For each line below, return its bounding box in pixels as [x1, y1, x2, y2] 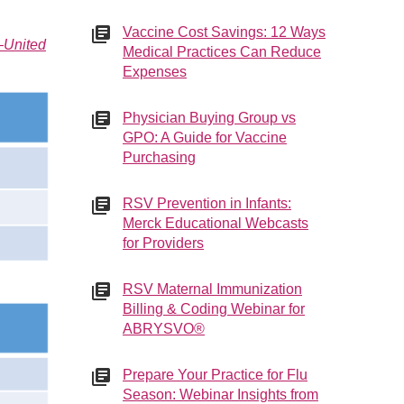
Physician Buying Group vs [123, 110, 296, 125]
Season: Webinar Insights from [123, 387, 318, 402]
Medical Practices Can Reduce [123, 44, 321, 60]
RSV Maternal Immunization [123, 281, 302, 297]
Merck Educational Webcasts [123, 216, 308, 231]
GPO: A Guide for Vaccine [123, 130, 287, 145]
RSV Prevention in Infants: [123, 196, 291, 211]
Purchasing [123, 150, 196, 165]
